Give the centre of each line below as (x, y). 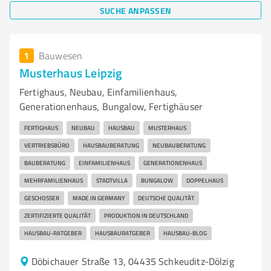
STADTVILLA (112, 180)
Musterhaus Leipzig (71, 73)
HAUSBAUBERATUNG (111, 145)
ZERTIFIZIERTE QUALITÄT (57, 215)
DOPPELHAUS (205, 180)
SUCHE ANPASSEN (135, 10)
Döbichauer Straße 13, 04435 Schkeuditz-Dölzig (133, 261)
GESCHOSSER (42, 198)
